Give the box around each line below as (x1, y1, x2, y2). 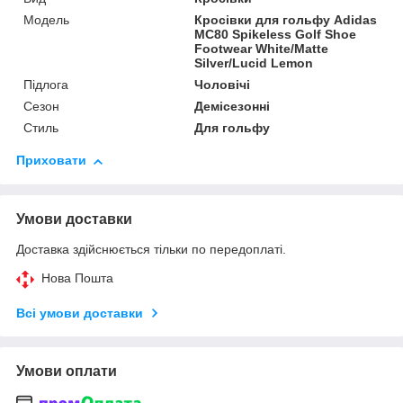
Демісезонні (194, 99, 271, 114)
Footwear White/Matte (194, 41, 329, 57)
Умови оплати (16, 363, 117, 380)
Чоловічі (194, 77, 251, 93)
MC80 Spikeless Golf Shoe (194, 27, 357, 42)
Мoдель (23, 13, 69, 28)
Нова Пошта (41, 271, 113, 286)
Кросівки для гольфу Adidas (194, 13, 378, 28)
